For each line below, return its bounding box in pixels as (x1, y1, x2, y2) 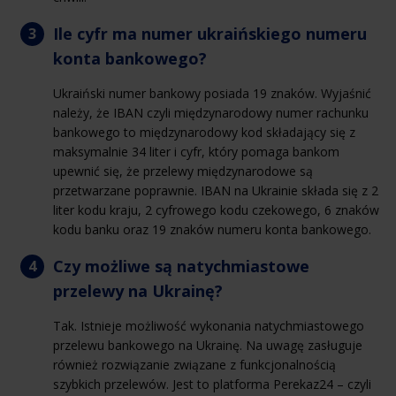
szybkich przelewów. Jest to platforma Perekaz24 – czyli (53, 375, 371, 392)
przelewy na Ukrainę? (53, 279, 223, 301)
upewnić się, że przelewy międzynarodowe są (53, 162, 313, 179)
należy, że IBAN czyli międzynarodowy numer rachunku (53, 103, 369, 121)
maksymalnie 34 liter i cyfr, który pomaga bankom (53, 142, 339, 160)
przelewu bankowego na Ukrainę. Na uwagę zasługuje (53, 336, 362, 354)
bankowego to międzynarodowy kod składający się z (53, 123, 355, 141)
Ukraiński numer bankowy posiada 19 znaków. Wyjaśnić (53, 84, 371, 102)
